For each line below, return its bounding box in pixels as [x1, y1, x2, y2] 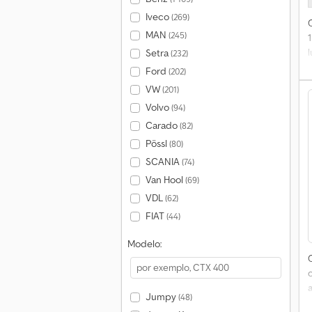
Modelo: [127, 237, 162, 250]
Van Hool [145, 173, 185, 186]
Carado [145, 119, 180, 132]
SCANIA [145, 155, 182, 168]
